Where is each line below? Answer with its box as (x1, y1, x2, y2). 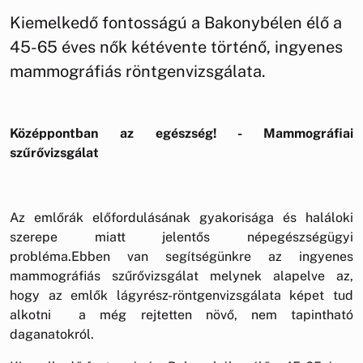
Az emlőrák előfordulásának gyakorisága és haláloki (10, 209, 353, 225)
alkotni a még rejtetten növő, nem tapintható (10, 306, 353, 322)
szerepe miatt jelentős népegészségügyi (10, 228, 353, 245)
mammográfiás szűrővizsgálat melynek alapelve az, (10, 267, 353, 284)
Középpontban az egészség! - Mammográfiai (10, 125, 353, 141)
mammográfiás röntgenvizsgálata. (10, 61, 266, 81)
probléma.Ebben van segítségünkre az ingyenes (10, 248, 353, 264)
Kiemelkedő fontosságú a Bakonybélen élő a (10, 12, 342, 32)
